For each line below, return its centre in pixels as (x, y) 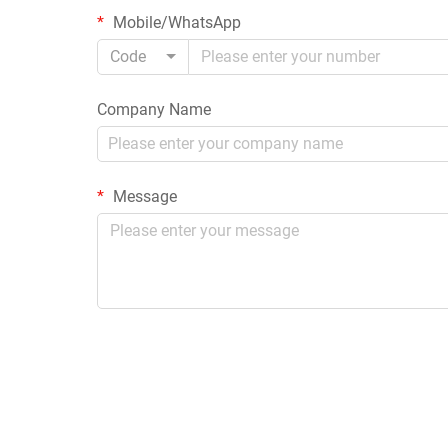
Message (143, 196)
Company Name (154, 109)
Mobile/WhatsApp (175, 22)
